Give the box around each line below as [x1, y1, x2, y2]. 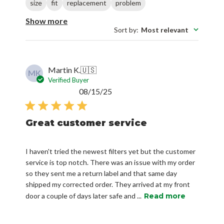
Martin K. [48, 64, 81, 74]
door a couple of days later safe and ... [25, 191, 142, 200]
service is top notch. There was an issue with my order [25, 157, 195, 166]
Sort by [113, 25, 136, 34]
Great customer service [25, 117, 147, 128]
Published [111, 85, 145, 95]
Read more [144, 191, 186, 200]
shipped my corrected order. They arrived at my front [25, 179, 190, 188]
